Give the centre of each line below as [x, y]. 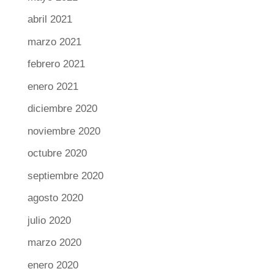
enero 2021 [53, 86]
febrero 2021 [56, 64]
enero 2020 [53, 265]
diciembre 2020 [62, 109]
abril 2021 [50, 20]
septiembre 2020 [65, 176]
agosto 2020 [55, 198]
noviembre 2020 [64, 131]
